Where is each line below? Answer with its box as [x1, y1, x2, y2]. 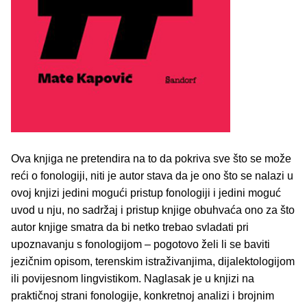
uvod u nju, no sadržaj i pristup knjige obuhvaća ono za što [11, 204, 295, 217]
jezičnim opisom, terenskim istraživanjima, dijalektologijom [11, 256, 295, 268]
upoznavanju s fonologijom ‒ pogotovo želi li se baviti [11, 238, 270, 251]
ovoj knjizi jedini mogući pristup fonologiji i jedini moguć [11, 187, 281, 199]
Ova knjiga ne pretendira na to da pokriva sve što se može [11, 153, 291, 165]
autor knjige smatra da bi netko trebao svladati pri [11, 221, 249, 234]
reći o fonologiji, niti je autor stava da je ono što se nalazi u [11, 170, 293, 182]
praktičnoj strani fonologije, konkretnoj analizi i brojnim [11, 290, 274, 302]
